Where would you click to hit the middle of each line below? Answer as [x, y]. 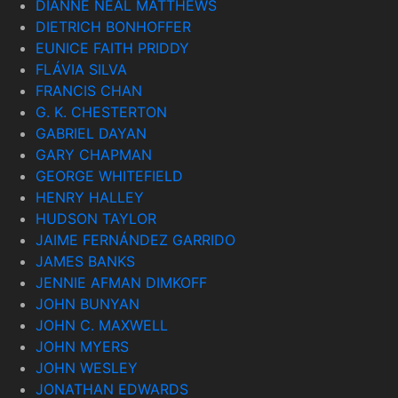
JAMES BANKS [85, 261]
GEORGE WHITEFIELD [109, 175]
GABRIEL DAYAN [91, 133]
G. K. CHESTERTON [101, 111]
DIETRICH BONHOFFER [113, 26]
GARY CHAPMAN [94, 154]
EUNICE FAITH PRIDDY [112, 48]
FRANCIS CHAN [89, 90]
